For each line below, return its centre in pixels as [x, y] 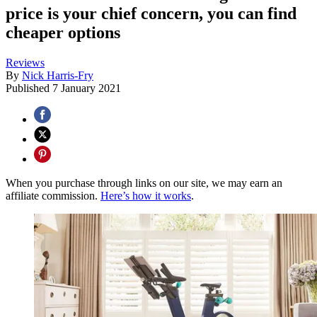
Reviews [25, 63]
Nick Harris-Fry [58, 76]
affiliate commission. [53, 196]
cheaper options [63, 33]
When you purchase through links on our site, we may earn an [144, 183]
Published [29, 88]
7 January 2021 [87, 88]
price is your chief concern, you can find [151, 14]
